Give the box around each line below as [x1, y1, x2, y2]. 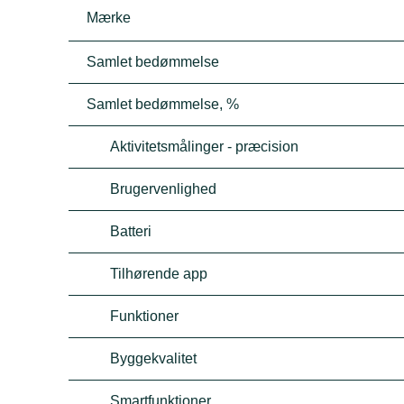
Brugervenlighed [110, 181, 217, 197]
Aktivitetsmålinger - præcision [110, 139, 299, 154]
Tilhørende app [110, 266, 208, 281]
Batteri [110, 224, 152, 239]
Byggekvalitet [110, 351, 197, 366]
